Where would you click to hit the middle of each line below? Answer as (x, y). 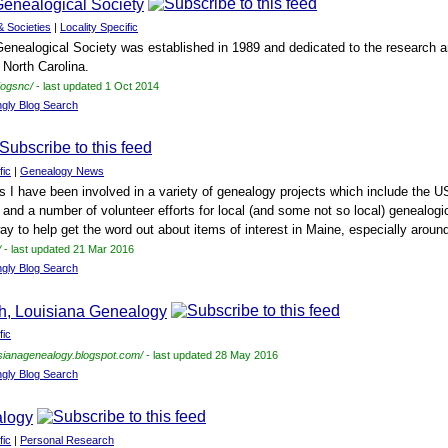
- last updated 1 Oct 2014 (96, 86)
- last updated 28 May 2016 (210, 355)
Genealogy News (62, 171)
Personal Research (67, 440)
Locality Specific (99, 27)
